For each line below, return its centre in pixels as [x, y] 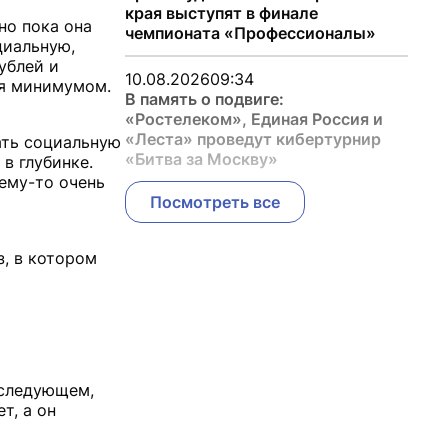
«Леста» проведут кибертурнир [252, 139]
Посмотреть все [214, 202]
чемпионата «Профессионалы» [250, 33]
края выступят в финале [221, 13]
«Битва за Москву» [201, 159]
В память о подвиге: [204, 99]
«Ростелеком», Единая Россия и [253, 119]
